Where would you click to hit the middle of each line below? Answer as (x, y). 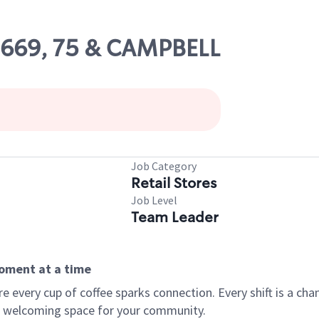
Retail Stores (174, 183)
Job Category (164, 166)
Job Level (154, 200)
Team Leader (175, 217)
